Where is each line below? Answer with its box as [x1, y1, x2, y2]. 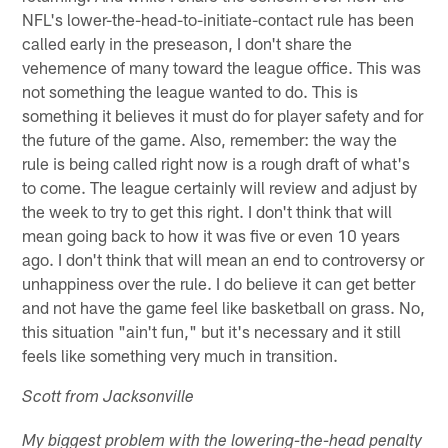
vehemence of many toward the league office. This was [22, 56, 422, 77]
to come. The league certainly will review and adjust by [22, 176, 418, 197]
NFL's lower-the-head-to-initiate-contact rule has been [22, 8, 415, 29]
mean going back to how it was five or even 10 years [22, 224, 401, 245]
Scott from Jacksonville [22, 389, 195, 407]
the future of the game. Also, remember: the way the [22, 128, 398, 149]
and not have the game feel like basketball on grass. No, [22, 296, 426, 317]
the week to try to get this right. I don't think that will [22, 200, 393, 221]
